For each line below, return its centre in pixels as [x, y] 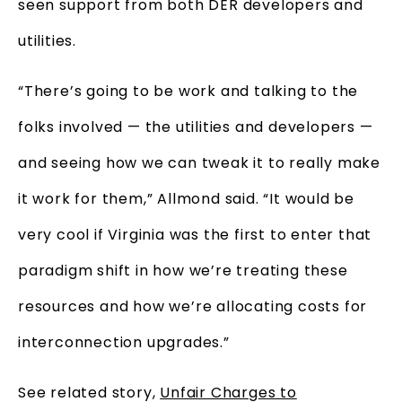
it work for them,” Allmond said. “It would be [186, 199]
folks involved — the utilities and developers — [196, 127]
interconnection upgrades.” [124, 343]
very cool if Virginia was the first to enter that [195, 235]
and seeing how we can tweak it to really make [199, 163]
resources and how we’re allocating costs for [193, 307]
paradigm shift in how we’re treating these [183, 271]
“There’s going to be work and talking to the [188, 92]
